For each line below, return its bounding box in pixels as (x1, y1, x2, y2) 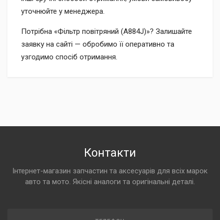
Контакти (84, 146, 136, 160)
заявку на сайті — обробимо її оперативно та (21, 39, 174, 49)
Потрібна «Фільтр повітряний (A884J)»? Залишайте (21, 27, 192, 36)
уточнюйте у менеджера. (21, 6, 105, 16)
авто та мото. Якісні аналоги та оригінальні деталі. (25, 177, 195, 186)
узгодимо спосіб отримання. (21, 52, 117, 61)
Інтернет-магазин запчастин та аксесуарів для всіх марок (12, 166, 208, 175)
